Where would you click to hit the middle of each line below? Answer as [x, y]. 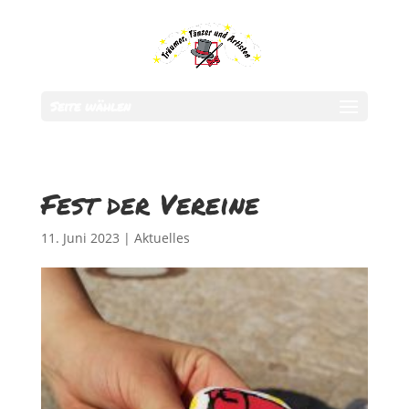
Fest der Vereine [150, 204]
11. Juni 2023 [80, 238]
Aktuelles [162, 238]
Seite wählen [90, 106]
